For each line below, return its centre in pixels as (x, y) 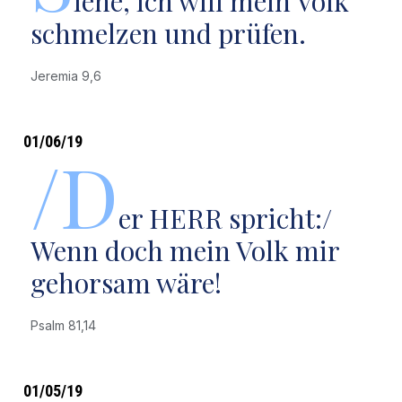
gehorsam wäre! (126, 283)
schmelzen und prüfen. (168, 33)
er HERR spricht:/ (225, 218)
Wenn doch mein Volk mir (184, 250)
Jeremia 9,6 (69, 76)
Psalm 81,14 (66, 325)
